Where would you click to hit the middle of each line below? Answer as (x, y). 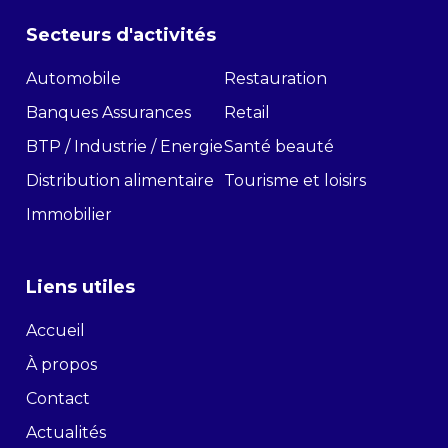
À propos (61, 364)
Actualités (66, 432)
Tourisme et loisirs (295, 180)
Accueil (55, 330)
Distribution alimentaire (120, 180)
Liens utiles (80, 286)
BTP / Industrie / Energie (124, 146)
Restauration (275, 78)
